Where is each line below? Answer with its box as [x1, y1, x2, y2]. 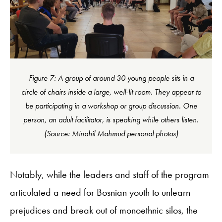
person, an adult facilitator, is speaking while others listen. [23, 114, 199, 125]
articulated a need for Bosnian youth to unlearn [10, 185, 190, 199]
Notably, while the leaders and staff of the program [10, 167, 209, 181]
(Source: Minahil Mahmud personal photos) [44, 128, 178, 139]
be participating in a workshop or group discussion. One [25, 100, 197, 111]
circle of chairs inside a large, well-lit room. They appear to [21, 86, 201, 97]
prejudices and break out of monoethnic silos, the [10, 203, 198, 217]
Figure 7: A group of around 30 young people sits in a [28, 72, 194, 83]
